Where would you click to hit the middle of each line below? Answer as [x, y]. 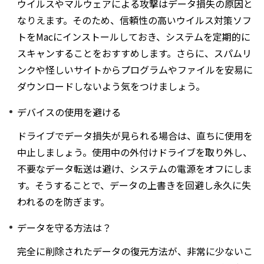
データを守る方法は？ [64, 227]
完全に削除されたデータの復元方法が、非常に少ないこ [135, 251]
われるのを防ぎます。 [63, 201]
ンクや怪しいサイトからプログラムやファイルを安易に [135, 69]
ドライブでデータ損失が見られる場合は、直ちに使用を [135, 135]
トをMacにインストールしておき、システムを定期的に [134, 36]
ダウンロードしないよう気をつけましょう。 [111, 86]
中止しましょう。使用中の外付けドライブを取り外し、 [135, 152]
